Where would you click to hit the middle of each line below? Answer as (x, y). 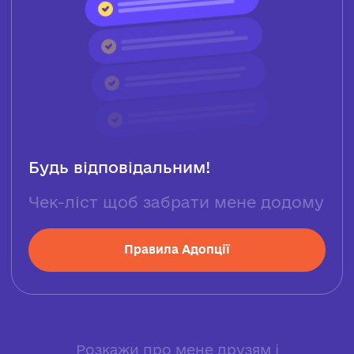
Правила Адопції (177, 250)
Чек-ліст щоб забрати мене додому (176, 201)
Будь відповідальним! (119, 168)
